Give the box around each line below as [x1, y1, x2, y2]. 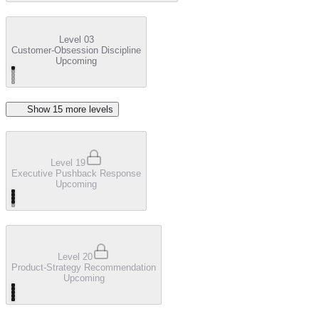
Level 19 [50, 157, 85, 168]
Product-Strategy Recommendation [11, 261, 156, 273]
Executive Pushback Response [11, 167, 141, 179]
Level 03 [58, 33, 94, 45]
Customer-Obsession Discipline [11, 44, 141, 56]
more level [63, 103, 108, 115]
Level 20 [58, 251, 93, 262]
